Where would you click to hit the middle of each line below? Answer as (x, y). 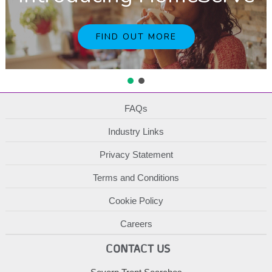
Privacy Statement (136, 155)
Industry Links (136, 132)
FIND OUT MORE (136, 37)
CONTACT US (138, 249)
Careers (136, 224)
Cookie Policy (136, 201)
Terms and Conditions (136, 178)
